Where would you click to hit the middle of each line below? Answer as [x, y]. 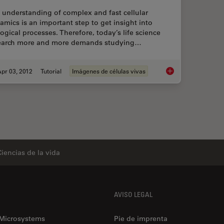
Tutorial [51, 71]
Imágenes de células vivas [108, 71]
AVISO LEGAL [133, 194]
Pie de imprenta [141, 218]
